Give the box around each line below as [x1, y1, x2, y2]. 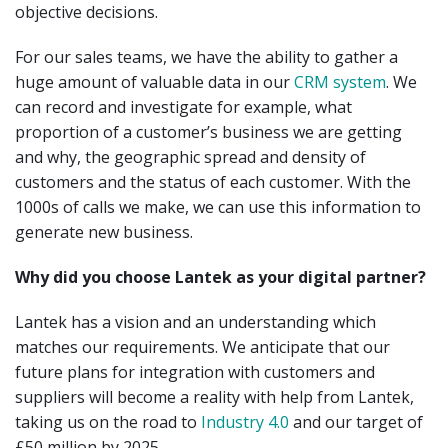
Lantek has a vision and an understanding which [15, 310, 376, 333]
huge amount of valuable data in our [15, 70, 294, 93]
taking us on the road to [15, 410, 201, 433]
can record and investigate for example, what [15, 95, 352, 118]
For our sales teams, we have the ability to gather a [15, 45, 398, 68]
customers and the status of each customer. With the [15, 170, 411, 193]
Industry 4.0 [201, 410, 289, 433]
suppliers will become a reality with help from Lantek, [15, 385, 414, 408]
